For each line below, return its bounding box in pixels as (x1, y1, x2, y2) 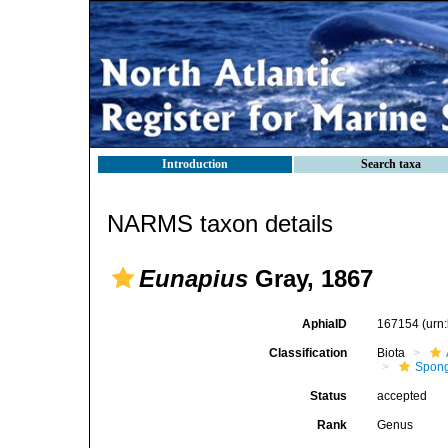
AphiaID (302, 317, 348, 331)
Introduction (162, 157, 228, 171)
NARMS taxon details (107, 210, 333, 237)
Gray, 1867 (248, 265, 373, 292)
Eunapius (139, 265, 248, 292)
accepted (377, 389, 428, 403)
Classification (269, 346, 348, 360)
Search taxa (361, 157, 421, 171)
